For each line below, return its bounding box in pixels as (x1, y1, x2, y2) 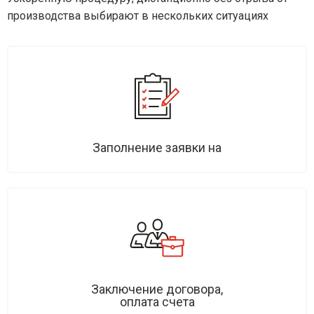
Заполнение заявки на (93, 140, 221, 156)
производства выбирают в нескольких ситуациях (7, 9, 268, 23)
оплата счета (119, 294, 195, 310)
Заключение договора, (91, 282, 223, 297)
